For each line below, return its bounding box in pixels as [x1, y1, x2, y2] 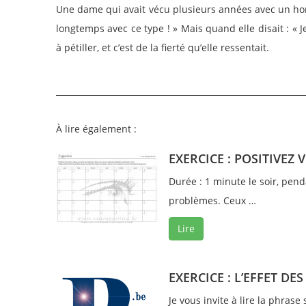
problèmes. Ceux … [169, 194, 256, 207]
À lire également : [56, 122, 137, 135]
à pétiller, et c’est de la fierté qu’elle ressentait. [56, 41, 269, 54]
